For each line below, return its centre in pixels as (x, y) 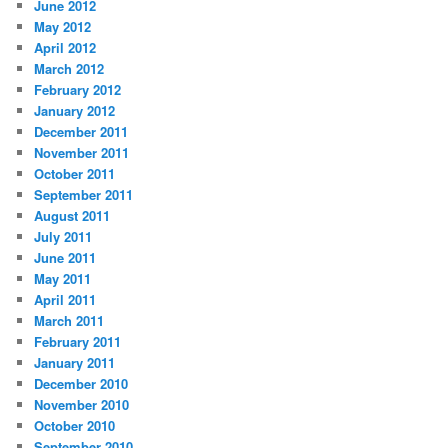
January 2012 (75, 110)
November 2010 (82, 404)
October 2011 (75, 173)
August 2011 (72, 215)
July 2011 (63, 236)
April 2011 (65, 299)
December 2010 (81, 383)
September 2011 (84, 194)
